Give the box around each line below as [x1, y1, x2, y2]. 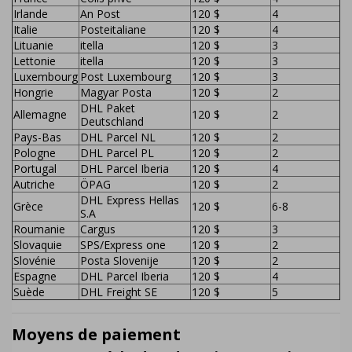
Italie [13, 22, 38, 38]
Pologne [13, 145, 56, 161]
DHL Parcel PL [80, 145, 154, 161]
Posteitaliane [80, 22, 146, 38]
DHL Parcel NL [80, 130, 156, 145]
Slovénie [13, 253, 56, 269]
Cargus [80, 222, 115, 237]
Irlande [13, 6, 48, 22]
